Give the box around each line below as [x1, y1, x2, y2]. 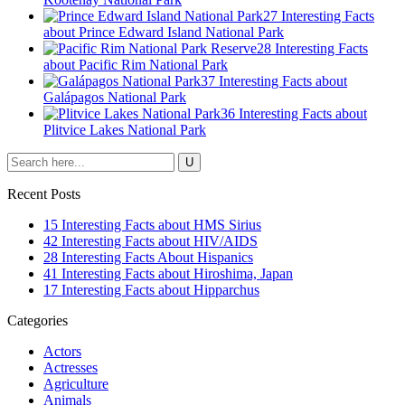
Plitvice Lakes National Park [43, 121, 206, 137]
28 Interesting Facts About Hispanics [43, 249, 253, 265]
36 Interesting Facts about [221, 105, 367, 121]
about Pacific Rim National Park [43, 56, 228, 72]
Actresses [43, 359, 98, 375]
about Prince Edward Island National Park [43, 24, 284, 40]
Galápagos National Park [43, 89, 186, 105]
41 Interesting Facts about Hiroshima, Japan [43, 265, 293, 281]
